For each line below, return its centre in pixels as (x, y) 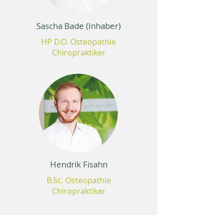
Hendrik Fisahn (79, 164)
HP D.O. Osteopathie (79, 42)
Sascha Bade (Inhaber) (79, 26)
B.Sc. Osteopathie (79, 180)
